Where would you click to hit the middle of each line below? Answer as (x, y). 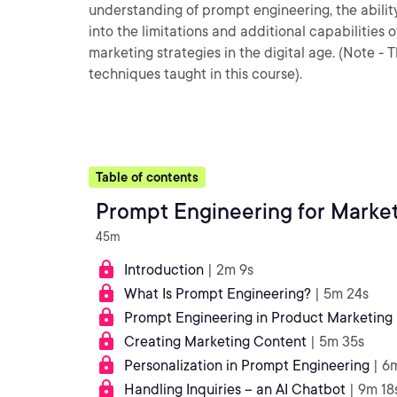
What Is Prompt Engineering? (218, 294)
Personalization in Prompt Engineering (247, 366)
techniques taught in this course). (195, 74)
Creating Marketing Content (215, 342)
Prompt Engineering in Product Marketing (258, 318)
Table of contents (147, 177)
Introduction (164, 270)
